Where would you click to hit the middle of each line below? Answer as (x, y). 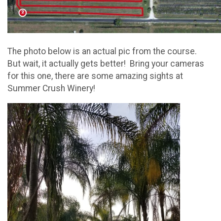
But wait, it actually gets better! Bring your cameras (106, 63)
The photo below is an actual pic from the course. (103, 51)
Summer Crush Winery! (51, 88)
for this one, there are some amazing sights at (95, 76)
